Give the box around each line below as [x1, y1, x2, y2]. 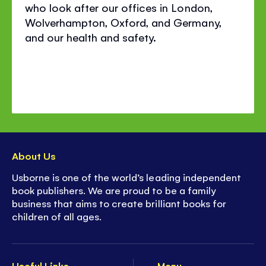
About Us [12, 149, 56, 163]
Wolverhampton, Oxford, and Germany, [25, 15, 221, 30]
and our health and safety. [25, 30, 157, 45]
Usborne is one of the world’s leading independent [12, 170, 241, 183]
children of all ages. [12, 209, 102, 223]
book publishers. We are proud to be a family [12, 183, 216, 197]
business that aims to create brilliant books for [12, 196, 226, 210]
